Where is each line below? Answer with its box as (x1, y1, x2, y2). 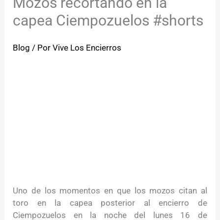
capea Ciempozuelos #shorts (13, 12, 204, 29)
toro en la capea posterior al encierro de (13, 197, 207, 208)
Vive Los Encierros (53, 43, 122, 53)
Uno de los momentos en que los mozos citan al (13, 185, 207, 195)
